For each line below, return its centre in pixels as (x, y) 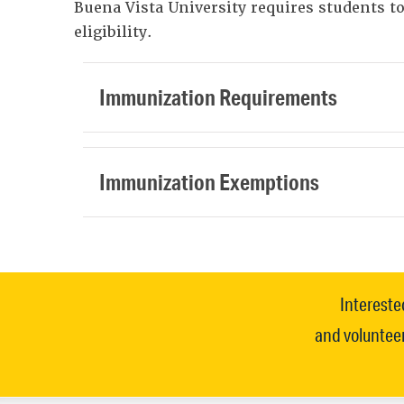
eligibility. (113, 32)
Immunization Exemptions (210, 181)
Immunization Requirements (219, 96)
